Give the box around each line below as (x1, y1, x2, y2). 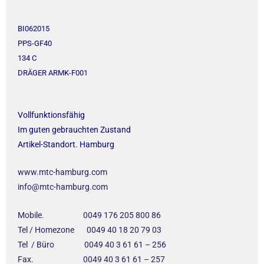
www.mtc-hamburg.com (18, 167, 107, 177)
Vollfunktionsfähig (18, 110, 85, 120)
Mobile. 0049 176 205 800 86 (18, 210, 161, 220)
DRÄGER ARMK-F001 (18, 68, 88, 77)
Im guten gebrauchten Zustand (18, 124, 131, 134)
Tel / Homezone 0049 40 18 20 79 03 (18, 225, 161, 235)
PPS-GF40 (18, 38, 52, 48)
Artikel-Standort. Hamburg (18, 139, 114, 149)
